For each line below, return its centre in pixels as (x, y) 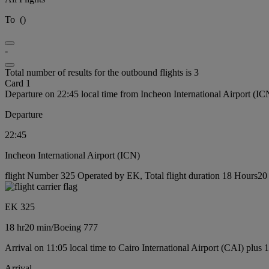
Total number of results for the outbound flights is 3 (102, 72)
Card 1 (18, 83)
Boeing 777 (76, 227)
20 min (38, 227)
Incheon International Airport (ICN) (72, 155)
